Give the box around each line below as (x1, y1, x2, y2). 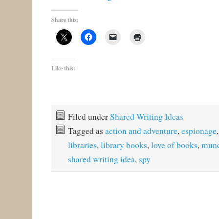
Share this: (51, 15, 79, 24)
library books (100, 139, 147, 151)
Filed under (67, 110, 110, 122)
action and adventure (105, 125, 177, 136)
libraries (67, 139, 97, 151)
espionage (181, 125, 217, 136)
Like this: (51, 64, 75, 72)
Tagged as (67, 125, 105, 136)
